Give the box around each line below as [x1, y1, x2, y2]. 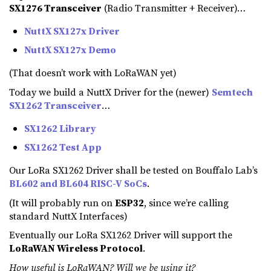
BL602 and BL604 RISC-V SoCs [9, 177, 147, 191]
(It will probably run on [9, 195, 115, 209]
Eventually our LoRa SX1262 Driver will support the [9, 228, 232, 242]
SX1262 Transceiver [9, 98, 102, 112]
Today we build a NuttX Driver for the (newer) [9, 85, 212, 99]
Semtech [212, 85, 253, 99]
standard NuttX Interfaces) [9, 209, 128, 223]
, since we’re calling [144, 195, 229, 209]
